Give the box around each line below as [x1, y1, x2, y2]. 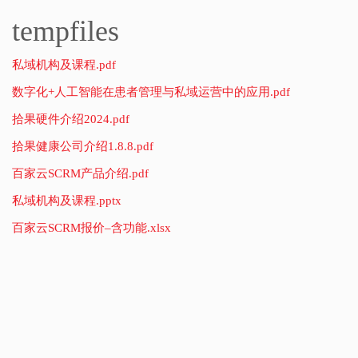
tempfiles [12, 15, 119, 47]
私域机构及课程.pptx [12, 194, 121, 207]
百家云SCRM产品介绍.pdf [12, 167, 149, 180]
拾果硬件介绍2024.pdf [12, 113, 129, 125]
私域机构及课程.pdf [12, 58, 116, 71]
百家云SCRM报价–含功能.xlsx [12, 221, 171, 234]
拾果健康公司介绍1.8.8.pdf [12, 140, 153, 153]
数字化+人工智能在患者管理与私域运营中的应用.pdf [12, 86, 290, 98]
